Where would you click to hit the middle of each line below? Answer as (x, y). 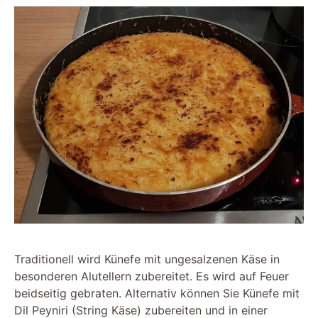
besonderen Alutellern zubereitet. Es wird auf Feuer (152, 276)
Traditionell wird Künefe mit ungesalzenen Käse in (147, 259)
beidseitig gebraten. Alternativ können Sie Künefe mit (157, 293)
